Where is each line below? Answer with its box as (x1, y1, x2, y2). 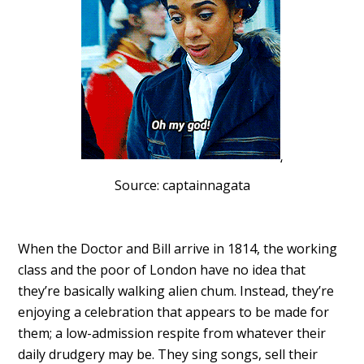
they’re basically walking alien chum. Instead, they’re (18, 281, 335, 300)
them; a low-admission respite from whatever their (18, 323, 327, 342)
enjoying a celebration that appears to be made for (18, 302, 330, 321)
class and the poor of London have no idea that (18, 260, 306, 279)
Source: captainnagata (114, 175, 250, 194)
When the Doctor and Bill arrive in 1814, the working (18, 239, 338, 258)
